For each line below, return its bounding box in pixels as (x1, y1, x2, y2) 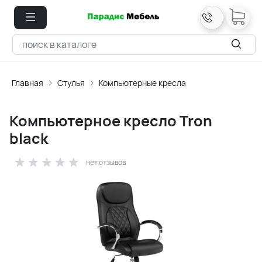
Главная (12, 77, 43, 88)
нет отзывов (86, 157, 126, 167)
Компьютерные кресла (99, 77, 186, 88)
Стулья (57, 77, 85, 88)
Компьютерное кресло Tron (9, 111, 212, 131)
